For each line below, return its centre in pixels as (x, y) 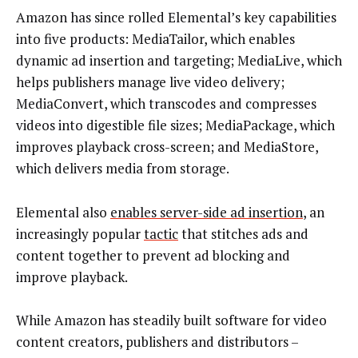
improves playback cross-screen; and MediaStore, (167, 147)
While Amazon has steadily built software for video (171, 320)
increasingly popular (80, 233)
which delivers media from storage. (123, 169)
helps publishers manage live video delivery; (150, 82)
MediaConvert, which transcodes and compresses (166, 104)
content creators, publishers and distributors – (157, 342)
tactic (161, 233)
